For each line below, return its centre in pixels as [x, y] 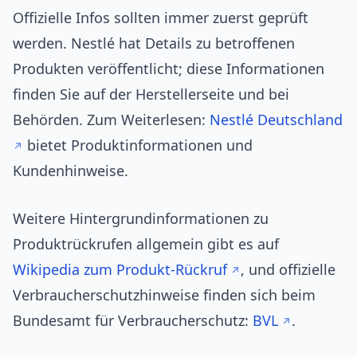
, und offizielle [288, 270]
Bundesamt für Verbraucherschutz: [133, 321]
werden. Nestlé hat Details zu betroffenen [154, 43]
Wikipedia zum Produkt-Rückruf [120, 270]
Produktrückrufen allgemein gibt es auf [146, 244]
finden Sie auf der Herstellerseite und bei [151, 94]
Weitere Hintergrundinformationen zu [141, 219]
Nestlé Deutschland [276, 120]
